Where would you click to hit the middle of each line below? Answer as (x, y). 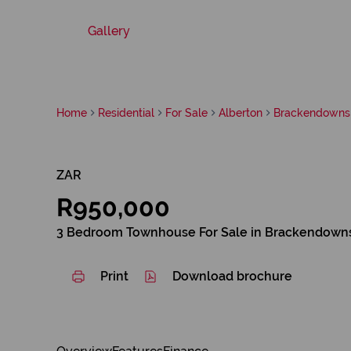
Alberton (241, 112)
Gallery (109, 31)
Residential (126, 112)
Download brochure (232, 276)
